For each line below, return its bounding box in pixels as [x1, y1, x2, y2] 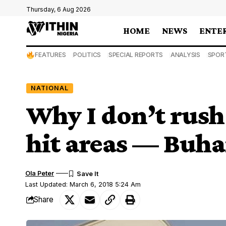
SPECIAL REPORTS [108, 51, 163, 59]
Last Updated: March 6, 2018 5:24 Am [25, 180, 141, 188]
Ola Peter [25, 169, 54, 177]
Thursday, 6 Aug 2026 [26, 6, 91, 13]
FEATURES [35, 51, 66, 59]
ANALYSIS [170, 51, 200, 59]
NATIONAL [30, 84, 69, 92]
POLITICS [73, 51, 101, 59]
